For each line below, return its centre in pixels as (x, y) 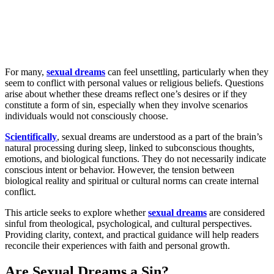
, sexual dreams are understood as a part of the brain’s (160, 136)
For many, (26, 72)
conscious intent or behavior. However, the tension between (120, 169)
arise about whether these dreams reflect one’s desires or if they (126, 94)
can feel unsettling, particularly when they (187, 72)
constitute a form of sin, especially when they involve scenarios (126, 105)
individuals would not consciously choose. (87, 116)
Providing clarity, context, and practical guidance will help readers (132, 234)
